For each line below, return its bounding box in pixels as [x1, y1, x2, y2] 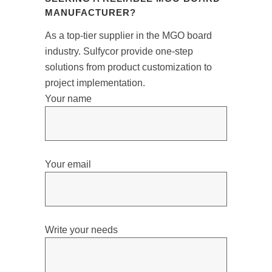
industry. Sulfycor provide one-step [45, 46, 193, 57]
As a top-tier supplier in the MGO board [45, 30, 212, 41]
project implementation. [45, 78, 145, 89]
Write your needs [45, 225, 118, 236]
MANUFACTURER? [45, 7, 136, 18]
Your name [45, 93, 92, 104]
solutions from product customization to [45, 62, 212, 73]
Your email [45, 159, 91, 170]
